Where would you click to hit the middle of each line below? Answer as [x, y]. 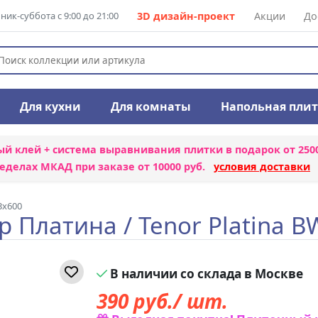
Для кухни [50, 106]
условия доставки [262, 166]
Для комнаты [151, 106]
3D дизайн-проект [186, 16]
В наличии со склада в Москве [205, 274]
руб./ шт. [178, 301]
